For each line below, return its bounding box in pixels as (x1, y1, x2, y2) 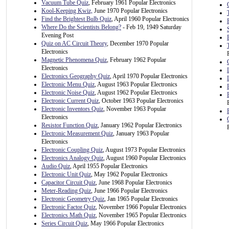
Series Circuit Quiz (41, 220, 87, 227)
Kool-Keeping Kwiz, (41, 7, 93, 14)
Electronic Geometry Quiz (41, 195, 104, 202)
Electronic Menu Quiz (41, 81, 95, 88)
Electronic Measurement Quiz (41, 130, 113, 137)
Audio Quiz (41, 163, 70, 170)
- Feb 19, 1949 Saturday (121, 24, 181, 31)
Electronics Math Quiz (41, 212, 96, 219)
